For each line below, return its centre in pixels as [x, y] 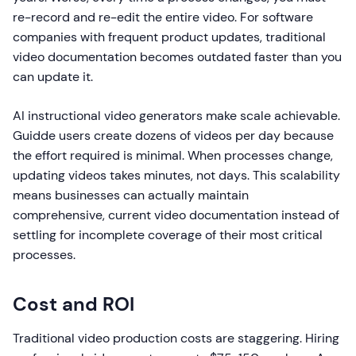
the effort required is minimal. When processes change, [173, 156]
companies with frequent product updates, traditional [169, 37]
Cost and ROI [74, 304]
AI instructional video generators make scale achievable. [176, 116]
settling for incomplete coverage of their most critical [168, 235]
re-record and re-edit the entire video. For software [163, 17]
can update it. [53, 77]
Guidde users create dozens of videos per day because [173, 136]
